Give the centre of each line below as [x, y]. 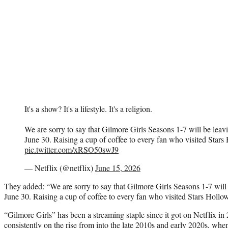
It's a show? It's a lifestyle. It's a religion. [88, 108]
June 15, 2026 [118, 167]
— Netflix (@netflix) [60, 167]
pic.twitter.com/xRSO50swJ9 [72, 149]
